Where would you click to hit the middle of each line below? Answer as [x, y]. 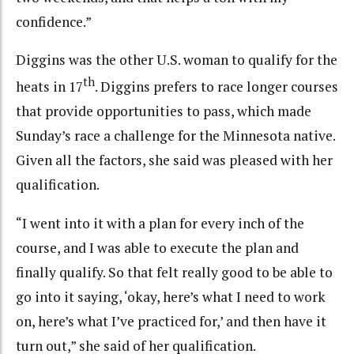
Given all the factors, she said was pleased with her [174, 160]
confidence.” [54, 21]
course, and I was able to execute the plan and [157, 247]
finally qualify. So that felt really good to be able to [174, 272]
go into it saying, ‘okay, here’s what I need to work [171, 296]
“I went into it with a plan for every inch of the [160, 223]
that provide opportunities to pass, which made [164, 111]
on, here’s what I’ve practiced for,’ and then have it [171, 321]
